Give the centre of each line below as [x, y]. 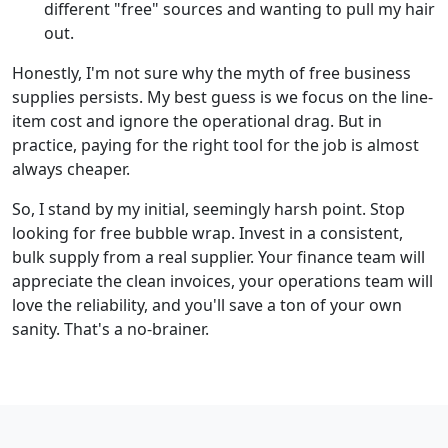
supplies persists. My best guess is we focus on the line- [222, 96]
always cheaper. [71, 168]
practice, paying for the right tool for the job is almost [215, 144]
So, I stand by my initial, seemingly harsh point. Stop [208, 208]
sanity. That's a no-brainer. [110, 328]
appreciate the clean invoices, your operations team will [222, 280]
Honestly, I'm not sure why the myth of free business [211, 72]
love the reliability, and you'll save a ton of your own [207, 304]
